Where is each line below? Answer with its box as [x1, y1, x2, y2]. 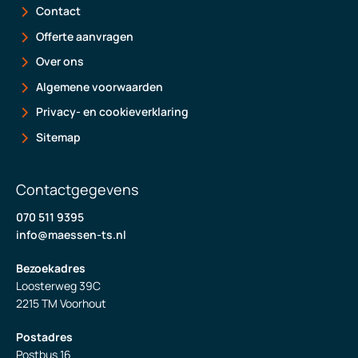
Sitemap [36, 129, 81, 145]
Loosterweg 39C [16, 277, 101, 293]
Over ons [36, 54, 84, 69]
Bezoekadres [16, 260, 86, 276]
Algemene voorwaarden [36, 78, 163, 94]
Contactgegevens [16, 179, 138, 199]
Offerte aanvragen [36, 28, 133, 44]
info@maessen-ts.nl [16, 226, 126, 242]
